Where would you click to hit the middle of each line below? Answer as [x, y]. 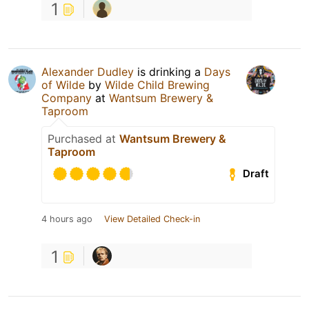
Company [67, 98]
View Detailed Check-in [152, 219]
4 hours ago [67, 219]
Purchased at [83, 138]
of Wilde [63, 84]
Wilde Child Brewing [157, 84]
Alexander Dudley [88, 71]
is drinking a [169, 71]
